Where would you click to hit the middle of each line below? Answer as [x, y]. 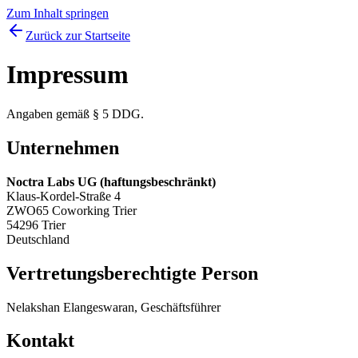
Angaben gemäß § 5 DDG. [75, 113]
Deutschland [38, 239]
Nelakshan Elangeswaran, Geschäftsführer [113, 307]
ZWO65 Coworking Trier [72, 210]
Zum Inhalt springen [58, 13]
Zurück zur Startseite [78, 36]
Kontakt [40, 341]
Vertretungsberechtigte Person [132, 273]
